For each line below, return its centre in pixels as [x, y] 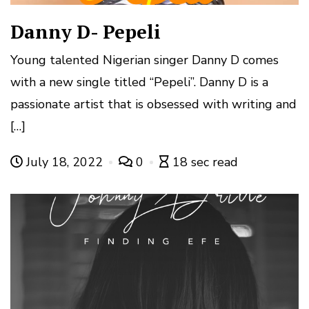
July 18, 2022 [64, 162]
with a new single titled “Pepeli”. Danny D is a [139, 82]
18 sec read [205, 162]
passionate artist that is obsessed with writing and [153, 104]
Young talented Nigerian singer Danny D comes [144, 60]
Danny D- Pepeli [86, 32]
